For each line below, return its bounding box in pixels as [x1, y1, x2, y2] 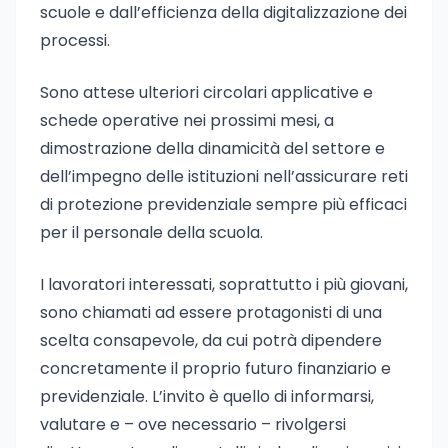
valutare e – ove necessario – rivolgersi [40, 413, 346, 436]
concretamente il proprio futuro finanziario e [40, 357, 391, 380]
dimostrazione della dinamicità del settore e [40, 137, 385, 160]
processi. [40, 29, 110, 52]
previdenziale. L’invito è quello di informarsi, [40, 385, 374, 408]
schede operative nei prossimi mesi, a [40, 109, 334, 132]
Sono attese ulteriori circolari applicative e [40, 81, 373, 104]
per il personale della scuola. [40, 221, 263, 244]
